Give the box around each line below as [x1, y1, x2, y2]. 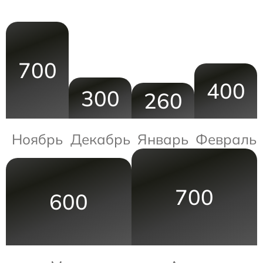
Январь [137, 130, 188, 148]
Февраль [195, 130, 257, 148]
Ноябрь [12, 130, 63, 148]
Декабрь [70, 130, 130, 148]
